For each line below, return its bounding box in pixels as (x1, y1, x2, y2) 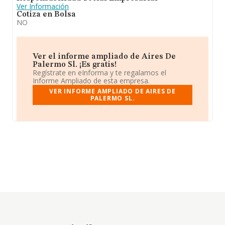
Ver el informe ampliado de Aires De (33, 53, 176, 61)
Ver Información (17, 2, 69, 11)
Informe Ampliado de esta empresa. (33, 76, 150, 85)
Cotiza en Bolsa (17, 11, 76, 19)
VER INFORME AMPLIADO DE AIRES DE (49, 87, 176, 95)
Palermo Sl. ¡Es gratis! (33, 61, 117, 69)
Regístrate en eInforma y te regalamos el (33, 68, 166, 77)
